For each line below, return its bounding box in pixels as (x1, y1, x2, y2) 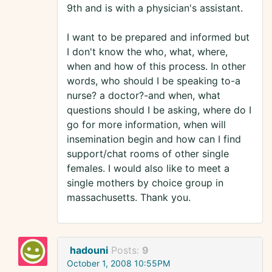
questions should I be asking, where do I (67, 104, 251, 117)
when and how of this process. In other (67, 60, 246, 73)
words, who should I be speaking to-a (67, 75, 240, 87)
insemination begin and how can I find (67, 133, 241, 146)
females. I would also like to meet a (67, 162, 229, 175)
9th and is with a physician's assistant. (67, 2, 243, 15)
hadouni (70, 244, 108, 257)
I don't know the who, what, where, (67, 46, 228, 58)
